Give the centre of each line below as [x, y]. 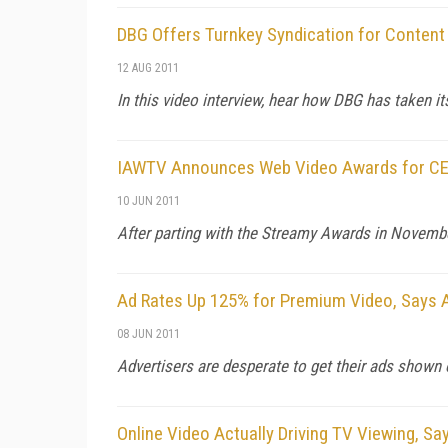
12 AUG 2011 [148, 67]
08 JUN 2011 [148, 333]
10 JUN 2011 [148, 200]
